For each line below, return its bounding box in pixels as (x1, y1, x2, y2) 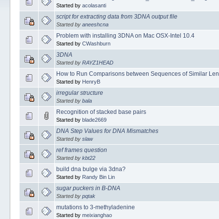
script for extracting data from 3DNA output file (56, 13, 177, 20)
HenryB (82, 78, 100, 85)
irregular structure (56, 89, 103, 96)
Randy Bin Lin (82, 174, 115, 180)
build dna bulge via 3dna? (56, 165, 126, 173)
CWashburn (82, 40, 110, 46)
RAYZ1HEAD (82, 59, 113, 66)
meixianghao (82, 212, 112, 218)
